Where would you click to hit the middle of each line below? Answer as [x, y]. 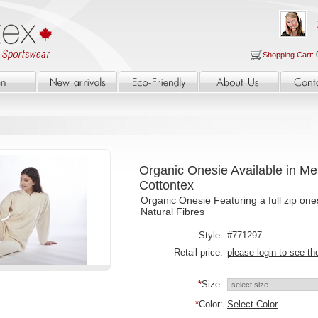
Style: [211, 235]
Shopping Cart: [289, 55]
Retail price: [198, 252]
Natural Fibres [172, 212]
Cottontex [166, 185]
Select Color [252, 304]
